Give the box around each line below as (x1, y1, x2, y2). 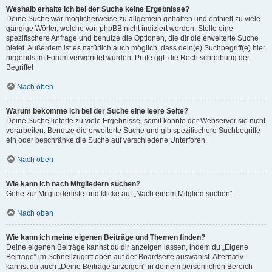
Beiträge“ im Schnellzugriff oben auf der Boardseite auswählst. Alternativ (6, 253, 243, 261)
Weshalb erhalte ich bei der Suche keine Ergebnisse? (6, 5, 189, 13)
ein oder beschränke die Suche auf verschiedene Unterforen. (6, 136, 207, 144)
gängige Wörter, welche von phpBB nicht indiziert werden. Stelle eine (6, 24, 233, 33)
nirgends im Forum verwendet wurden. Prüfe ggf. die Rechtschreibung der (6, 53, 250, 62)
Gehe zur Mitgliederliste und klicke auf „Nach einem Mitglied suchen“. (6, 189, 234, 198)
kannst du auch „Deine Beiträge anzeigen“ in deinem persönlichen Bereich (6, 262, 253, 271)
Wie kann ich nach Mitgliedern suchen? (6, 180, 140, 188)
